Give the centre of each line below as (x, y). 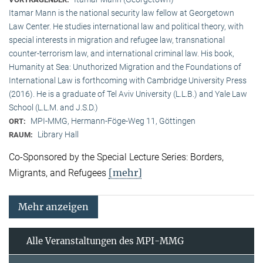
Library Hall (58, 134)
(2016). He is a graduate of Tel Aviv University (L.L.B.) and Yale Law (128, 94)
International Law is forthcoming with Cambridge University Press (128, 80)
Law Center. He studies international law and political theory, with (126, 26)
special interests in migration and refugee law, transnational (117, 40)
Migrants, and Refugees (59, 173)
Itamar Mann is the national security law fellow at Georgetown (122, 13)
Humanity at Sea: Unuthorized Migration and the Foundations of (125, 67)
